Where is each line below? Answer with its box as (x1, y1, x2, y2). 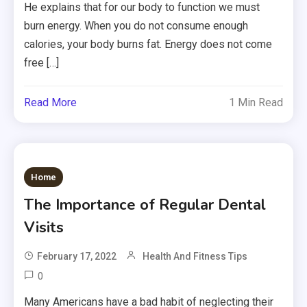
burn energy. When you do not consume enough (24, 19, 249, 33)
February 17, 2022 (37, 251, 117, 262)
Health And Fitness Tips (143, 251, 248, 262)
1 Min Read (228, 96, 283, 110)
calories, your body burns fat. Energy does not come (24, 38, 273, 51)
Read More (24, 96, 77, 110)
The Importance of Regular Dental (24, 195, 267, 216)
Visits (24, 217, 64, 238)
